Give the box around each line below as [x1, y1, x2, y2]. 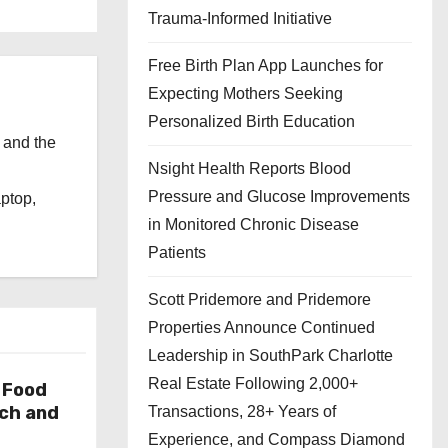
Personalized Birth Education [148, 113, 355, 130]
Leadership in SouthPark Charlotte [148, 347, 393, 364]
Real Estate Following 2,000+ [148, 375, 358, 392]
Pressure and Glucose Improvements [148, 188, 410, 205]
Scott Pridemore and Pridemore [148, 291, 371, 308]
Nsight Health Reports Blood [148, 160, 351, 177]
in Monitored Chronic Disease [148, 216, 359, 233]
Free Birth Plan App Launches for [148, 57, 383, 74]
